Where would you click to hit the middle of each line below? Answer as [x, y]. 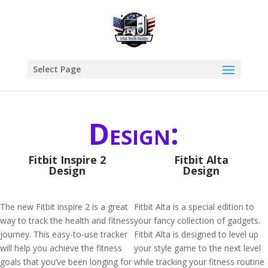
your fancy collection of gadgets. [197, 220]
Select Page [57, 69]
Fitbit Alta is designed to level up [196, 234]
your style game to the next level [197, 248]
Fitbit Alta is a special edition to [194, 207]
